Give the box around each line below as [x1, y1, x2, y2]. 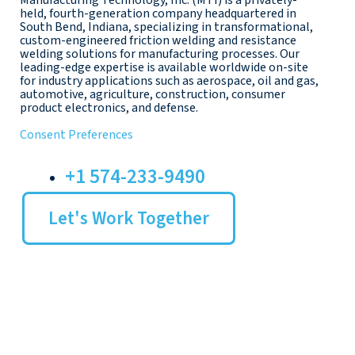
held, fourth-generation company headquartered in [20, 5, 296, 23]
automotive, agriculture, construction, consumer [20, 86, 285, 104]
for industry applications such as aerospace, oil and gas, [20, 72, 319, 90]
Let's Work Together [48, 205, 209, 232]
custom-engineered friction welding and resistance [20, 32, 296, 50]
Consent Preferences [20, 126, 133, 144]
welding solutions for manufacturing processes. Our [20, 45, 300, 63]
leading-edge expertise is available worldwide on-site [20, 59, 308, 77]
